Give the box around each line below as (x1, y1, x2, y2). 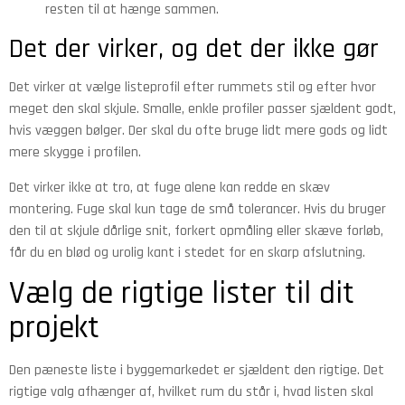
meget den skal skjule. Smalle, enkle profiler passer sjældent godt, (9, 99, 396, 119)
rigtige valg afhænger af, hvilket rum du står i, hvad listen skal (9, 382, 373, 402)
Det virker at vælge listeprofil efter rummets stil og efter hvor (9, 78, 376, 98)
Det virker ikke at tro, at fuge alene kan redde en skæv (9, 177, 330, 197)
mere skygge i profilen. (9, 143, 141, 163)
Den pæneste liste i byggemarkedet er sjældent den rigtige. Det (9, 361, 384, 381)
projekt (9, 307, 99, 349)
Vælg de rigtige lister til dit (9, 273, 354, 315)
